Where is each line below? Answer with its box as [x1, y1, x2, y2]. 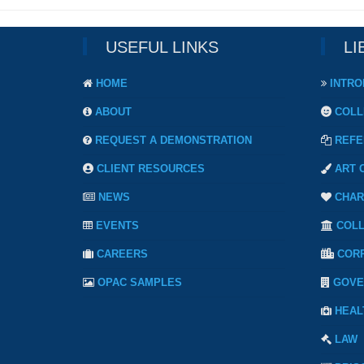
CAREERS [97, 248, 148, 261]
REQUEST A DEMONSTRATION [95, 134, 252, 147]
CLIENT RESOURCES [97, 162, 205, 175]
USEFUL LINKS [106, 38, 219, 57]
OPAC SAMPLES [97, 276, 182, 289]
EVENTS [96, 219, 139, 232]
